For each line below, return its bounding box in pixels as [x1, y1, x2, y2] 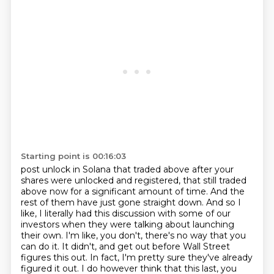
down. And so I [177, 197, 241, 208]
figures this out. [20, 252, 90, 263]
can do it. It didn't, [20, 241, 99, 252]
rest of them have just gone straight [20, 197, 178, 208]
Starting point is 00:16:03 [20, 151, 126, 161]
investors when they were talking [20, 219, 165, 230]
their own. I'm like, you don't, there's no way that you [20, 230, 246, 241]
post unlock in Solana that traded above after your [20, 164, 234, 175]
